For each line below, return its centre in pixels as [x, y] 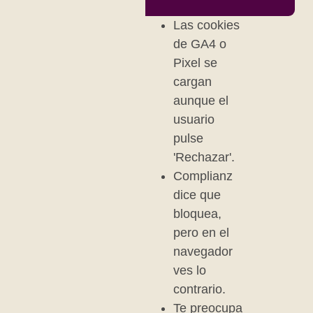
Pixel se [196, 63]
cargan [193, 82]
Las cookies [207, 25]
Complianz [203, 176]
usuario [194, 119]
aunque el [201, 101]
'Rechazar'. [204, 157]
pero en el [202, 233]
